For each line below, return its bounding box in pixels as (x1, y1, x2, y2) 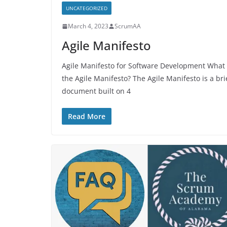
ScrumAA (115, 22, 141, 31)
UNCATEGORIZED (66, 5, 107, 12)
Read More (68, 111, 105, 122)
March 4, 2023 (68, 22, 108, 31)
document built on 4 (62, 86, 131, 96)
